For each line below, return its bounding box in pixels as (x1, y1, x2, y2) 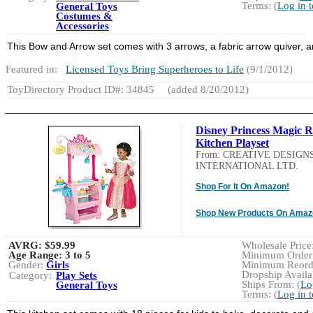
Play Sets (56, 269, 97, 281)
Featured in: (6, 63, 57, 75)
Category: (9, 269, 52, 281)
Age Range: (8, 249, 65, 261)
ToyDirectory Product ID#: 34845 (7, 83, 154, 95)
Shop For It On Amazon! (196, 181, 289, 191)
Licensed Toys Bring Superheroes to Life (66, 63, 244, 75)
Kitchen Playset (196, 136, 269, 149)
